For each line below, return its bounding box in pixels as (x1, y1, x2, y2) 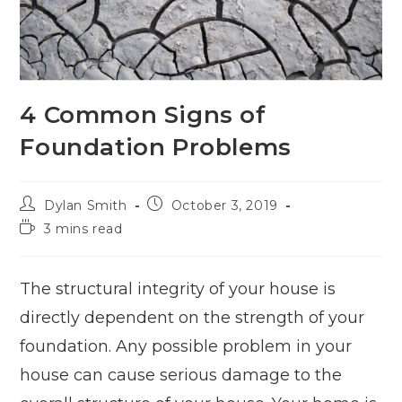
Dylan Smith (44, 197, 127, 214)
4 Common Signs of (20, 100, 267, 130)
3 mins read (44, 221, 123, 238)
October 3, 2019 (170, 197, 278, 214)
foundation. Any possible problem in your (20, 336, 353, 357)
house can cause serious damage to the (20, 365, 343, 386)
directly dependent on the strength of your (20, 308, 365, 328)
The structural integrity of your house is (20, 279, 336, 300)
